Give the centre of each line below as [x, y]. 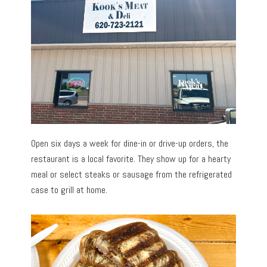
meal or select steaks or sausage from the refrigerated [132, 174]
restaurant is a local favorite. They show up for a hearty [131, 159]
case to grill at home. [69, 190]
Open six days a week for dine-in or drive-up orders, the [130, 143]
